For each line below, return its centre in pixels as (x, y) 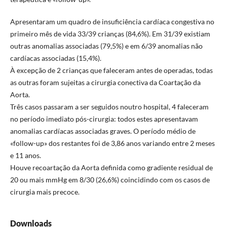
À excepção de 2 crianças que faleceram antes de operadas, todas (111, 70)
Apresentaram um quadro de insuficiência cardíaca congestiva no (112, 21)
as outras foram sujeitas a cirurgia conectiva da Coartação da (105, 82)
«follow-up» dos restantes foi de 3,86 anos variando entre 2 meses (112, 143)
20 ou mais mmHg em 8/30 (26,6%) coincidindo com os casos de (110, 179)
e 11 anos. (25, 155)
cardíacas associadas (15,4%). (55, 58)
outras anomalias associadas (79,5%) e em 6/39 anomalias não (106, 46)
